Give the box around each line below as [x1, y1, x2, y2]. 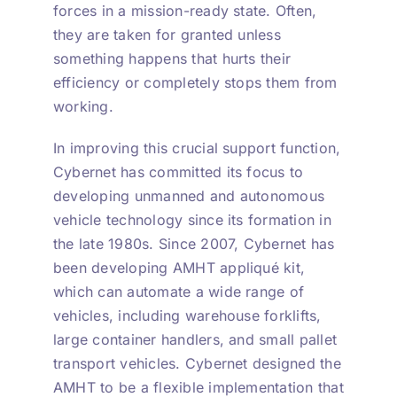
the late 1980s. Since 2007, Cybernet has [52, 234, 335, 253]
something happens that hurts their [52, 49, 292, 67]
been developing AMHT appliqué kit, [52, 258, 306, 276]
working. [52, 97, 113, 115]
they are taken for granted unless [52, 25, 281, 43]
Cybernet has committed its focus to [52, 162, 304, 181]
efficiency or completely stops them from [52, 73, 338, 91]
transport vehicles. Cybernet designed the [52, 354, 341, 372]
